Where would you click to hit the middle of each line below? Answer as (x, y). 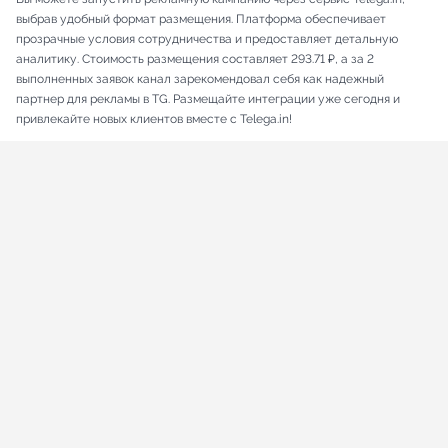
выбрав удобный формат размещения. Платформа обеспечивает (201, 19)
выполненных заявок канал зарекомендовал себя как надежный (200, 79)
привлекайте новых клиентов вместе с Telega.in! (154, 119)
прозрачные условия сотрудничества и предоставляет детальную (207, 39)
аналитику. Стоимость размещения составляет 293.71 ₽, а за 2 (195, 59)
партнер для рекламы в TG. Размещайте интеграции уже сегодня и (208, 99)
